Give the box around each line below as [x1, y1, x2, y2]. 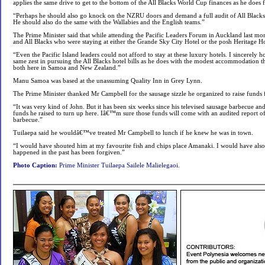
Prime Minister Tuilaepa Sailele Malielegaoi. [57, 162, 180, 169]
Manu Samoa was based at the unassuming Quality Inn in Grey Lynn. [13, 77, 202, 84]
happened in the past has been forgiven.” [13, 149, 125, 156]
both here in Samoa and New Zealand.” [13, 64, 121, 71]
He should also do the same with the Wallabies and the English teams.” [13, 19, 205, 25]
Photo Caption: [13, 162, 57, 169]
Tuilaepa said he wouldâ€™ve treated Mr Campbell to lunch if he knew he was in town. [13, 130, 253, 136]
